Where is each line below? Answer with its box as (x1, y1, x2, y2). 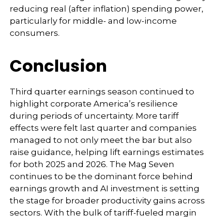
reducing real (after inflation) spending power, (10, 4, 203, 14)
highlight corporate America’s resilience (10, 99, 178, 108)
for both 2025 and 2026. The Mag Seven (10, 159, 174, 169)
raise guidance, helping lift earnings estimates (10, 147, 204, 157)
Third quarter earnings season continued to (10, 87, 194, 96)
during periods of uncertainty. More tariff (10, 111, 179, 121)
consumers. (10, 28, 60, 38)
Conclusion (10, 54, 107, 77)
